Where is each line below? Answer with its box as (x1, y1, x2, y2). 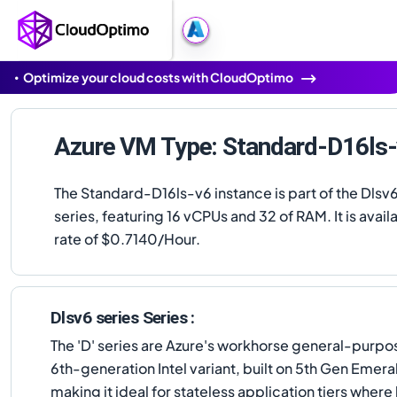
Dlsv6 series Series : (51, 307, 195, 328)
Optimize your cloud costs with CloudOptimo (23, 69, 293, 85)
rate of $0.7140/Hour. (54, 229, 200, 248)
